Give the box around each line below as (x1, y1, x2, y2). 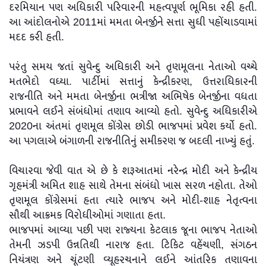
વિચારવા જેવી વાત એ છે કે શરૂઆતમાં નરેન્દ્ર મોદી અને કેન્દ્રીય (9, 162, 257, 180)
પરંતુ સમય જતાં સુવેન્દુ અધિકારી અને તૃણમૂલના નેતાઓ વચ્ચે (9, 58, 257, 77)
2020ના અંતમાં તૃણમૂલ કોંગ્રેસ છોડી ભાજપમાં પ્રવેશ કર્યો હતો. (9, 118, 257, 136)
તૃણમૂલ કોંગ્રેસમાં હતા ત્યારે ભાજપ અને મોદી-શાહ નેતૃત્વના (9, 192, 257, 210)
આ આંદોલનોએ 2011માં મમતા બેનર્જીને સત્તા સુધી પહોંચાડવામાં (9, 14, 257, 32)
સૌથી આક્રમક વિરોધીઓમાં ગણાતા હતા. (9, 207, 166, 225)
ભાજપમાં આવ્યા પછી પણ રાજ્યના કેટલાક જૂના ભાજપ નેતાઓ (9, 221, 257, 240)
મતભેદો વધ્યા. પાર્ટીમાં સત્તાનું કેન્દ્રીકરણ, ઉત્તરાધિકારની (9, 73, 257, 91)
